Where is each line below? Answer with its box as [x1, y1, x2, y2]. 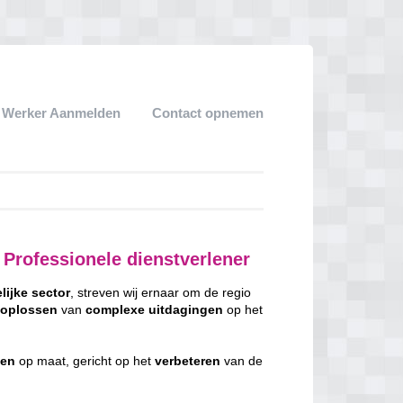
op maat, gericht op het [15, 354, 156, 368]
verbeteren [155, 354, 221, 368]
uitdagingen [148, 302, 224, 317]
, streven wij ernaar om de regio [70, 285, 252, 300]
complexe [85, 302, 146, 317]
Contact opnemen [152, 105, 264, 121]
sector [31, 285, 71, 300]
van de [220, 354, 264, 368]
